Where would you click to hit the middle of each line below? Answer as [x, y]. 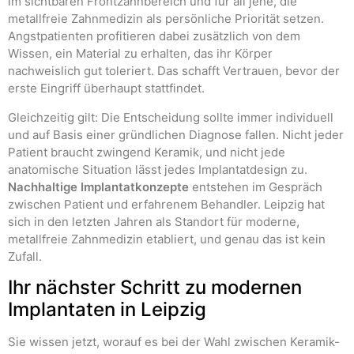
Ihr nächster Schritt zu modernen [155, 288]
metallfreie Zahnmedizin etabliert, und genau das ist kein [167, 239]
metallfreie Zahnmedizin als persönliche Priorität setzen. [166, 19]
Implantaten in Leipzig [107, 310]
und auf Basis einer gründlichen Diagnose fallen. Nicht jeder [176, 134]
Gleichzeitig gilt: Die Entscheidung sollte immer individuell [171, 117]
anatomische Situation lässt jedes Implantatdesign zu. [158, 169]
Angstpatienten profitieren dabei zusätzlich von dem [154, 36]
